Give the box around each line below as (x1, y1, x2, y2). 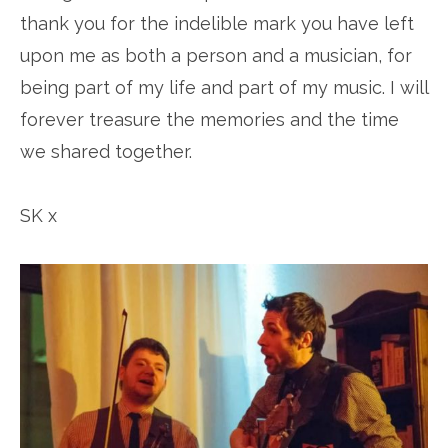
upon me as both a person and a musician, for (20, 45, 412, 66)
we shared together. (20, 141, 192, 162)
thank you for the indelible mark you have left (20, 13, 414, 34)
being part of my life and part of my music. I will (20, 77, 428, 98)
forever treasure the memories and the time (20, 109, 399, 130)
